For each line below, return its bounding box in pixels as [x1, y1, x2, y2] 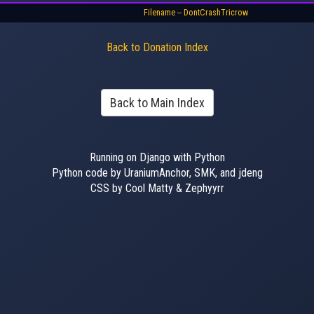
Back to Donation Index [106, 41, 208, 54]
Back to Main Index [109, 95, 205, 110]
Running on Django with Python [89, 151, 225, 164]
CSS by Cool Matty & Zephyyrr [90, 182, 224, 195]
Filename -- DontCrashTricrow [144, 8, 248, 18]
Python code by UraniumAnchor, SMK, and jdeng [51, 166, 263, 179]
